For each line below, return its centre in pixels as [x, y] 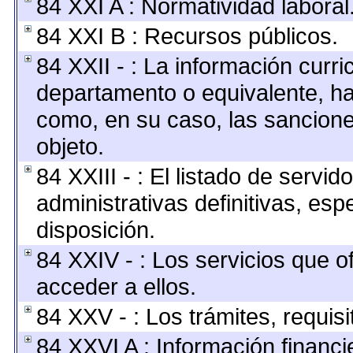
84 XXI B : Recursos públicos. [187, 36]
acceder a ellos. [116, 286]
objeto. [70, 146]
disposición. [95, 230]
